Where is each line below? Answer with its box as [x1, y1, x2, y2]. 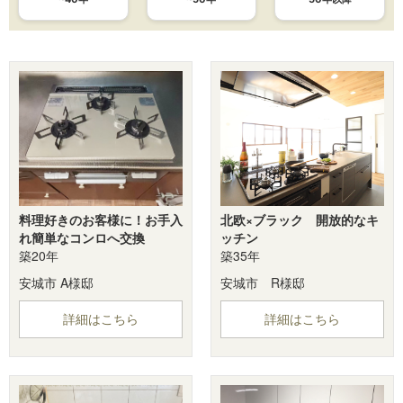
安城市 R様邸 [220, 273, 305, 292]
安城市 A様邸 [19, 273, 94, 292]
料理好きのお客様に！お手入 [19, 210, 183, 229]
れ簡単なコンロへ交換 [19, 228, 145, 247]
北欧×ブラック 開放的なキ [220, 210, 379, 229]
